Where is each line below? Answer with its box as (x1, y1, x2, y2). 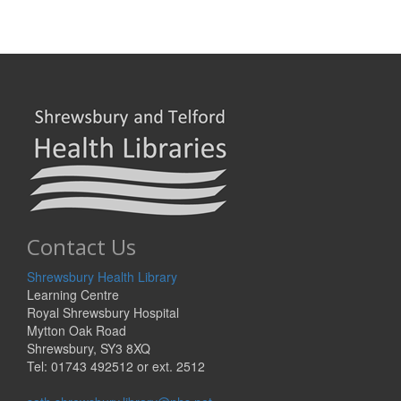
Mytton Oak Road (27, 321, 126, 340)
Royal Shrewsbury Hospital (27, 303, 179, 322)
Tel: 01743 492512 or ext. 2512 (27, 357, 205, 376)
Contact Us (27, 232, 136, 262)
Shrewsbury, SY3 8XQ (27, 339, 150, 358)
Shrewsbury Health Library (27, 268, 177, 286)
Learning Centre (27, 286, 119, 304)
